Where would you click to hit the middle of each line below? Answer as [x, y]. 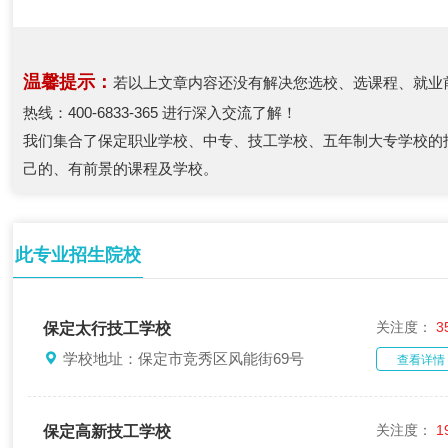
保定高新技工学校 [107, 431]
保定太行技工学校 [107, 328]
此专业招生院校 [78, 255]
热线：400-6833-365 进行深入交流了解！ [160, 112]
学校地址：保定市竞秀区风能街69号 [184, 358]
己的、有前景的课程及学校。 [121, 168]
